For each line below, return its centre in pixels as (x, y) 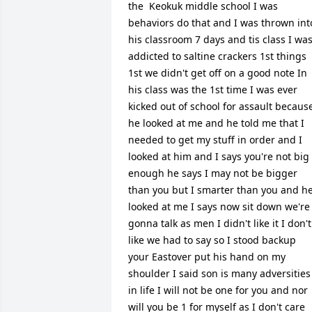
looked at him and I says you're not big (219, 157)
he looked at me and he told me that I (216, 123)
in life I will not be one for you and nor (218, 290)
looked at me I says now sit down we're (219, 207)
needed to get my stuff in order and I (215, 140)
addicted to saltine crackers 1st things (217, 56)
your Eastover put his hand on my (207, 257)
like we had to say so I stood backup (212, 240)
